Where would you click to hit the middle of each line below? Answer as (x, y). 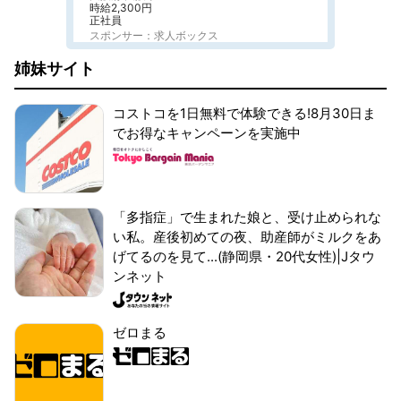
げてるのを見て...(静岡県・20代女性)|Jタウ (244, 256)
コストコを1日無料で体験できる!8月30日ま (244, 113)
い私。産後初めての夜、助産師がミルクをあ (247, 237)
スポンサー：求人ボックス (154, 35)
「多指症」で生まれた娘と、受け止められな (247, 217)
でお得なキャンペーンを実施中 (207, 133)
